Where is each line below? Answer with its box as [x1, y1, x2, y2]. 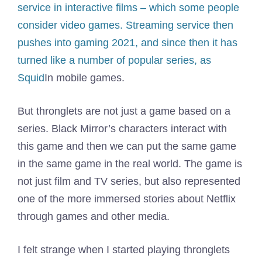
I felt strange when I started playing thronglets [18, 243, 230, 256]
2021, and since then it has [112, 36, 237, 49]
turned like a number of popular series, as [18, 54, 211, 66]
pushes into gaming [18, 36, 112, 49]
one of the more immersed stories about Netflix [18, 192, 236, 205]
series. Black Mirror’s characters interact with [18, 122, 227, 135]
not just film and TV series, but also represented [18, 175, 240, 187]
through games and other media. [18, 210, 170, 222]
